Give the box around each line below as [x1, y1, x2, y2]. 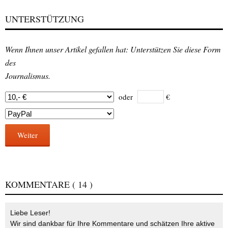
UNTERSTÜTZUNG [5, 12, 84, 25]
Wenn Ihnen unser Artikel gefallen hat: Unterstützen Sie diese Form [5, 43, 221, 54]
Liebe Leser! [10, 208, 50, 217]
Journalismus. [5, 70, 50, 81]
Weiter [17, 129, 38, 140]
